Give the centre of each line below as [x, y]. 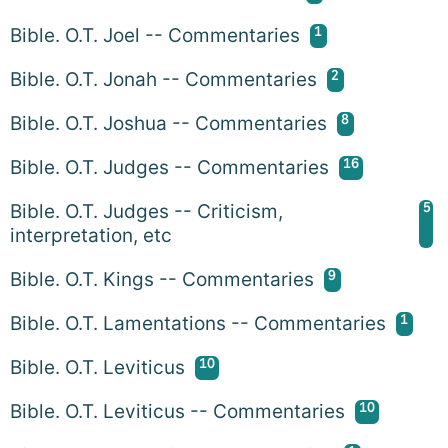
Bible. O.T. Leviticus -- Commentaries [177, 411]
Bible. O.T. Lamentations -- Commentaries [198, 323]
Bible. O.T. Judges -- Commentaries [169, 167]
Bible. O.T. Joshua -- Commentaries [168, 123]
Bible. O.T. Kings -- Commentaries [162, 279]
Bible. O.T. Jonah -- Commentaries [163, 79]
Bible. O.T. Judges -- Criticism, [146, 211]
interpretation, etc [91, 235]
